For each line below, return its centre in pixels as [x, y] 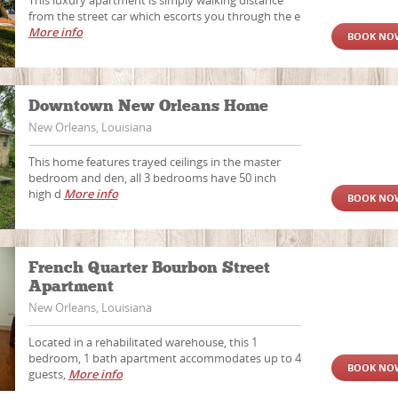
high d [46, 194]
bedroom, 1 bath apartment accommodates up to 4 [164, 358]
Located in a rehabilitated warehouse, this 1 [143, 342]
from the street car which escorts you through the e [164, 16]
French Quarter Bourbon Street [149, 267]
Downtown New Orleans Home [150, 106]
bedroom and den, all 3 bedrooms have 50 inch [152, 178]
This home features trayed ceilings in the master [154, 162]
